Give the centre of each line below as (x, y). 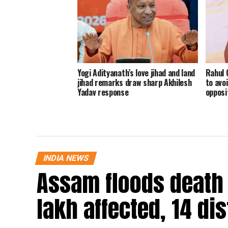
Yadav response (103, 92)
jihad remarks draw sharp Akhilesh (135, 83)
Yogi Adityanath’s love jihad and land (136, 73)
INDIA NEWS (66, 158)
